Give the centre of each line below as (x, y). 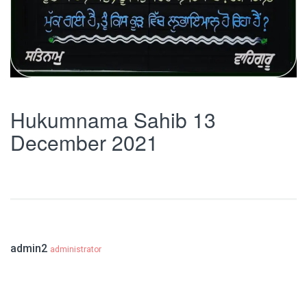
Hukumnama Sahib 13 (113, 120)
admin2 (30, 249)
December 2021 (84, 143)
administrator (76, 250)
